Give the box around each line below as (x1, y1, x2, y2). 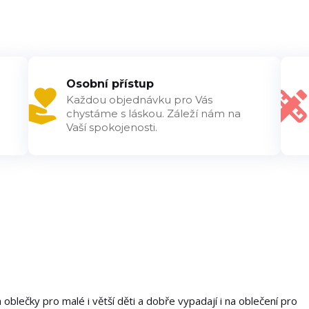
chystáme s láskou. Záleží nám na (66, 107, 241, 121)
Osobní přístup (66, 77, 154, 91)
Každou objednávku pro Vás (66, 93, 212, 107)
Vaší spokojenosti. (66, 121, 157, 134)
